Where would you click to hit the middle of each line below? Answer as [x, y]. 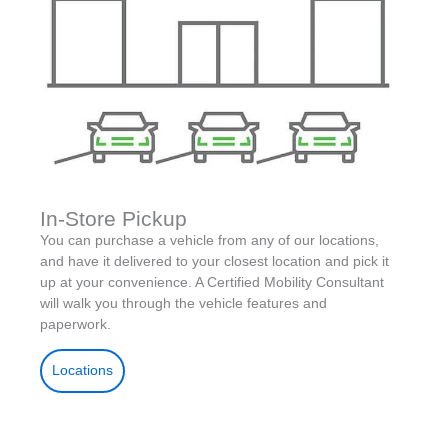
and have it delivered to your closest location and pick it [214, 262]
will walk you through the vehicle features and [183, 304]
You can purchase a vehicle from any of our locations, [209, 241]
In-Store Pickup [113, 219]
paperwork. [75, 325]
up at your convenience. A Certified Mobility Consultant [212, 283]
